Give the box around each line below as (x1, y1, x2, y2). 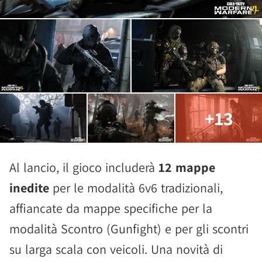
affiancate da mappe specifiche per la (9, 199, 212, 216)
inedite (9, 179, 49, 196)
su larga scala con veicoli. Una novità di (9, 240, 223, 257)
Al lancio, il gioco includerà (9, 158, 158, 175)
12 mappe (158, 158, 215, 175)
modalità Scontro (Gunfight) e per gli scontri (9, 220, 249, 237)
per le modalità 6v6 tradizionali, (49, 179, 223, 196)
